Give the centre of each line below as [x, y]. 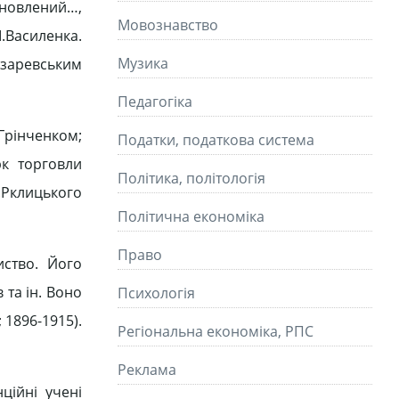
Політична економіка [191, 216]
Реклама [147, 370]
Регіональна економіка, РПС [216, 331]
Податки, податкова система [216, 140]
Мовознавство [168, 25]
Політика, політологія [191, 178]
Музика [143, 63]
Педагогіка [155, 102]
